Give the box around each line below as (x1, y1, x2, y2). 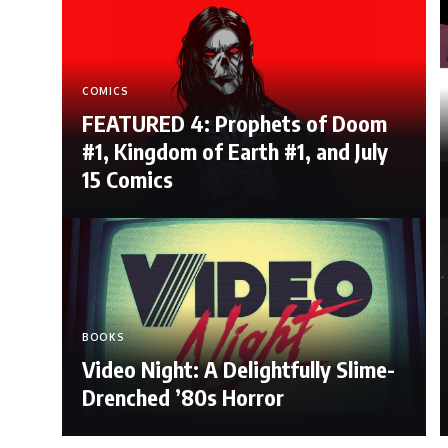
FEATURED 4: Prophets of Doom (82, 109, 387, 138)
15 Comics (82, 165, 173, 194)
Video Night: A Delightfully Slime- (82, 355, 395, 384)
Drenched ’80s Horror (82, 383, 284, 412)
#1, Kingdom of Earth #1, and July (82, 137, 388, 166)
